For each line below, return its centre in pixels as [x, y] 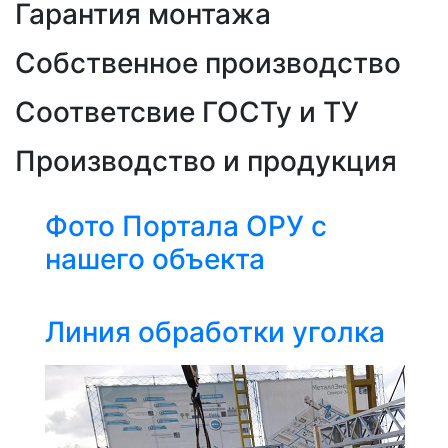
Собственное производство [208, 63]
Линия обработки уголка [215, 332]
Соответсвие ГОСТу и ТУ [187, 112]
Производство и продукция [206, 161]
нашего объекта [155, 259]
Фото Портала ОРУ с [186, 226]
